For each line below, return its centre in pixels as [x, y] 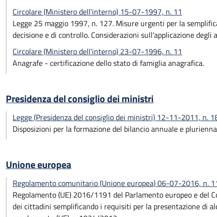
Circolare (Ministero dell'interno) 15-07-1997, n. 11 [97, 12]
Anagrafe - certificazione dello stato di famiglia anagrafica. [108, 63]
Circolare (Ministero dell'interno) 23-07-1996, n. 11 [97, 51]
